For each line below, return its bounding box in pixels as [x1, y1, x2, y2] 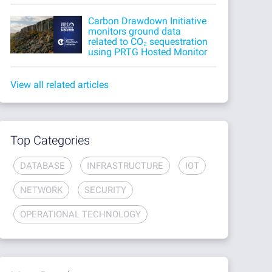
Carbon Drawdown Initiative [88, 15, 207, 27]
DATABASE [19, 160, 65, 171]
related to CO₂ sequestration [88, 35, 208, 47]
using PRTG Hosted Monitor [88, 46, 208, 58]
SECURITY [84, 184, 126, 195]
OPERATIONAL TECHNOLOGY [19, 208, 141, 220]
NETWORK [19, 184, 63, 195]
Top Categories [10, 132, 90, 148]
